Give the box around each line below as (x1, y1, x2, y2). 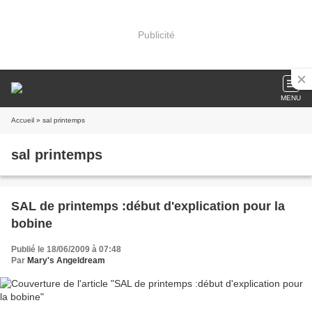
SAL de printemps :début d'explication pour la (11, 199, 285, 213)
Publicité (137, 29, 175, 40)
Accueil (11, 116, 34, 124)
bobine (11, 217, 52, 231)
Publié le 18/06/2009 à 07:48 (11, 244, 121, 254)
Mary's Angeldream (27, 256, 105, 265)
